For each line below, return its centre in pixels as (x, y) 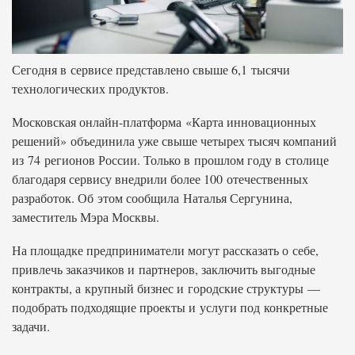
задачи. (31, 326)
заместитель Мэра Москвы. (86, 217)
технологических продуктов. (90, 88)
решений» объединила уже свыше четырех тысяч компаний (174, 141)
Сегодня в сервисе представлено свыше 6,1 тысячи (151, 69)
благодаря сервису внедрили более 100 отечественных (160, 179)
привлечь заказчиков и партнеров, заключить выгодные (164, 269)
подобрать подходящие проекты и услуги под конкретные (170, 307)
